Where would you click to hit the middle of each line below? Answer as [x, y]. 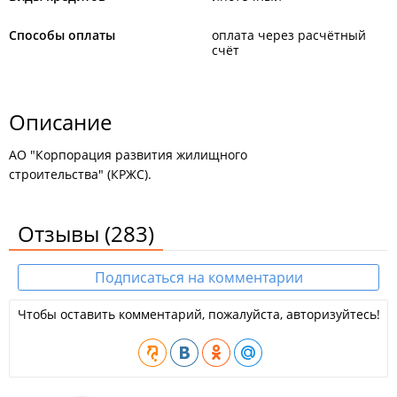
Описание [60, 122]
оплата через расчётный [289, 35]
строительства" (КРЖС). [80, 174]
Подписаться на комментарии [198, 277]
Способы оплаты [62, 35]
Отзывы [61, 234]
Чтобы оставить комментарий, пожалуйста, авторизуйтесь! [198, 314]
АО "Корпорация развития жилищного [128, 155]
